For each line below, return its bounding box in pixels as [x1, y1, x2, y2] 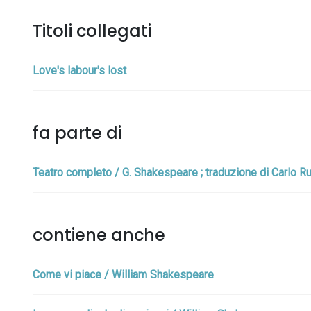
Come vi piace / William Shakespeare [33, 268, 214, 281]
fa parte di [33, 121, 121, 144]
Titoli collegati [33, 19, 151, 42]
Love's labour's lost [33, 64, 126, 77]
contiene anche [33, 224, 165, 246]
